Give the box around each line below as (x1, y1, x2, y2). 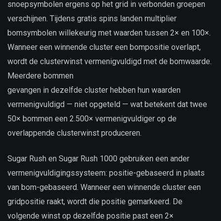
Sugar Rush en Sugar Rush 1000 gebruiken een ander (7, 154, 189, 164)
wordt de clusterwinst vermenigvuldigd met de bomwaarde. (7, 56, 212, 66)
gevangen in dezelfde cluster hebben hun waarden (7, 85, 181, 95)
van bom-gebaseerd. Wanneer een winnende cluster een (7, 183, 201, 192)
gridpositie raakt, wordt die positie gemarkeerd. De (7, 197, 183, 207)
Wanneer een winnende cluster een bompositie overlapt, (7, 42, 201, 52)
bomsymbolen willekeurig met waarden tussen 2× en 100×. (7, 28, 211, 37)
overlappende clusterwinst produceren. (7, 128, 142, 138)
